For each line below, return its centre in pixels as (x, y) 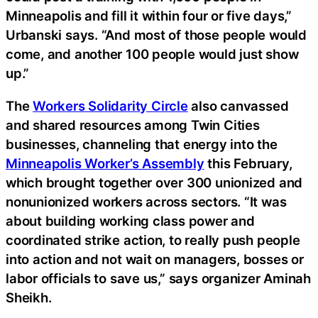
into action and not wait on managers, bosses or (155, 259)
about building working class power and (130, 220)
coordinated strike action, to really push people (153, 240)
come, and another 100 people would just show (152, 54)
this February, (248, 163)
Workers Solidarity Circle (110, 105)
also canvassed (238, 105)
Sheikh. (29, 297)
